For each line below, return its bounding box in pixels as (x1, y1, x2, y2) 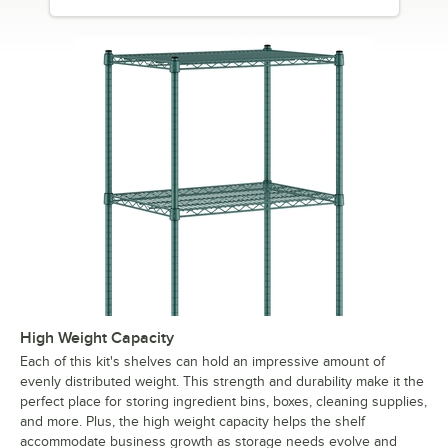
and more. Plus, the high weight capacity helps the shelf (20, 413, 365, 429)
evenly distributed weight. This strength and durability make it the (20, 373, 424, 389)
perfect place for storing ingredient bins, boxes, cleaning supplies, (20, 393, 427, 409)
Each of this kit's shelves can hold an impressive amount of (20, 353, 385, 369)
